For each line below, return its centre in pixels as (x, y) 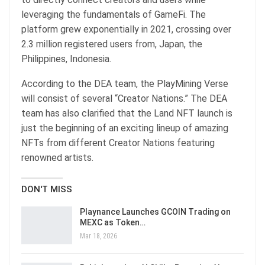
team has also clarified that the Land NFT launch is (127, 114)
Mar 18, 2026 (98, 236)
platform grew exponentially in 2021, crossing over (126, 30)
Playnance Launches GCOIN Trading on (155, 212)
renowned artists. (59, 158)
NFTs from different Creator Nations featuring (118, 143)
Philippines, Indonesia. (67, 59)
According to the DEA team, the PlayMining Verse (125, 84)
